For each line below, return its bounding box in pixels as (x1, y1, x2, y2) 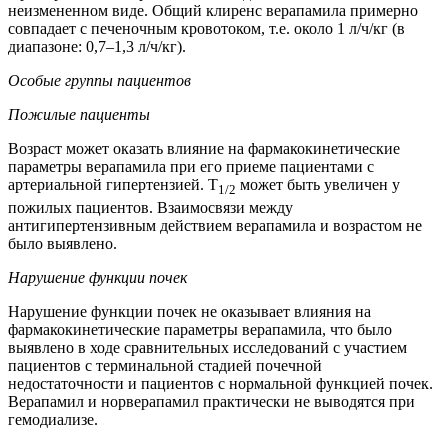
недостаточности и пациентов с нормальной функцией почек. (8, 374, 433, 392)
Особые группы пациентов (8, 72, 191, 90)
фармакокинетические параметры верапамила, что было (8, 320, 392, 338)
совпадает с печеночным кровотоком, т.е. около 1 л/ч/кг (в (8, 20, 405, 38)
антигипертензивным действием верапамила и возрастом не (8, 216, 422, 234)
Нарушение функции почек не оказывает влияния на (8, 302, 371, 320)
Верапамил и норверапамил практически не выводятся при (8, 392, 415, 410)
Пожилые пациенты (8, 106, 150, 124)
